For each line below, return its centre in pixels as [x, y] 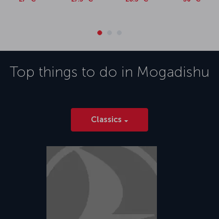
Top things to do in [73, 72]
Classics [106, 119]
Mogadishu [173, 72]
